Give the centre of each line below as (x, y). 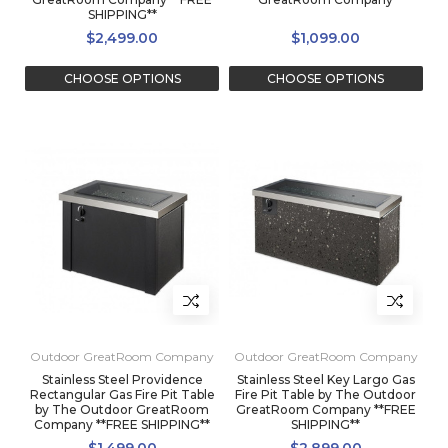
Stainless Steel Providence (122, 380)
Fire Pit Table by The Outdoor (326, 395)
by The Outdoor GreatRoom (122, 410)
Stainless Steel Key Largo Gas (325, 380)
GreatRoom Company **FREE (325, 410)
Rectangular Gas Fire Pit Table (122, 395)
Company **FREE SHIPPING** (122, 425)
